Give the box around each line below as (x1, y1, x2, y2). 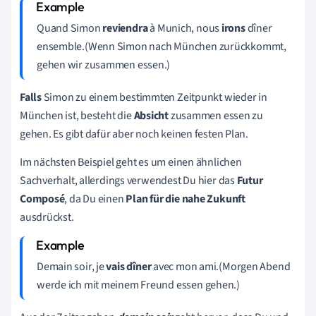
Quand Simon (37, 20, 103, 36)
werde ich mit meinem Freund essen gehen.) (37, 276, 240, 293)
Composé (20, 190, 65, 207)
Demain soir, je (37, 258, 104, 274)
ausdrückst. (20, 209, 74, 225)
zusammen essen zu (168, 107, 264, 123)
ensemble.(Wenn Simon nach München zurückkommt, (37, 38, 286, 54)
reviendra (102, 20, 150, 36)
